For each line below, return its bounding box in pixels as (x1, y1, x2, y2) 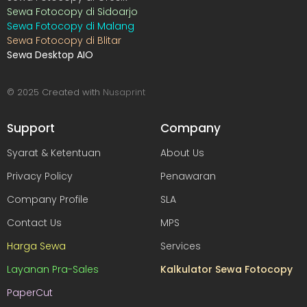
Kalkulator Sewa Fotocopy (160, 262, 293, 276)
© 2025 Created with (7, 86, 100, 99)
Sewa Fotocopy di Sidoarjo (7, 5, 138, 19)
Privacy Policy (7, 169, 73, 183)
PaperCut (7, 285, 53, 299)
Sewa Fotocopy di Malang (7, 19, 134, 34)
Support (7, 119, 55, 136)
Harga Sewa (7, 238, 66, 253)
